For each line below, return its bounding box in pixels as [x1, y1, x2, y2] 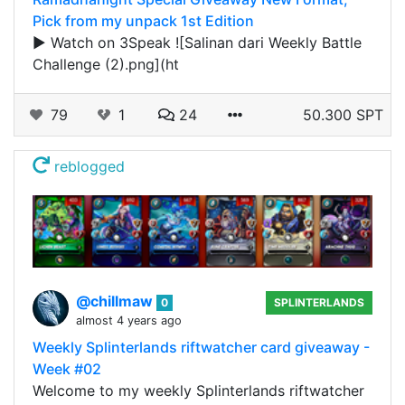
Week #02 [33, 359, 101, 378]
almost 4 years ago [76, 313, 182, 327]
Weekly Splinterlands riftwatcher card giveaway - [33, 337, 370, 356]
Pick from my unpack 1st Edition [33, 11, 254, 30]
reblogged [50, 156, 126, 175]
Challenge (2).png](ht [33, 54, 179, 73]
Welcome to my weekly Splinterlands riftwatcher [33, 381, 364, 400]
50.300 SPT [303, 105, 383, 124]
